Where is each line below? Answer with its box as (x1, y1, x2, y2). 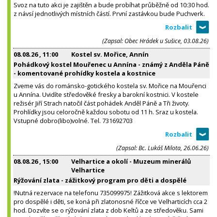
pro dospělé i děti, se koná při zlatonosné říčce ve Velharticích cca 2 (14, 197, 207, 206)
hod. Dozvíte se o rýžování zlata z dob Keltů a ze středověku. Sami (14, 205, 203, 215)
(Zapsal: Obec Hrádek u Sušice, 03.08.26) (102, 36, 209, 45)
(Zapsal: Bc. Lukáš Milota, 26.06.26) (116, 143, 209, 152)
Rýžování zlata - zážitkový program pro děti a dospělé (14, 175, 186, 185)
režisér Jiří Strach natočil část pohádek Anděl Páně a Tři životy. (14, 98, 189, 108)
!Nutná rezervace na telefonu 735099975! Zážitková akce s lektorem (14, 188, 208, 197)
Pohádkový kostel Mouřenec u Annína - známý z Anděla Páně (14, 60, 209, 69)
